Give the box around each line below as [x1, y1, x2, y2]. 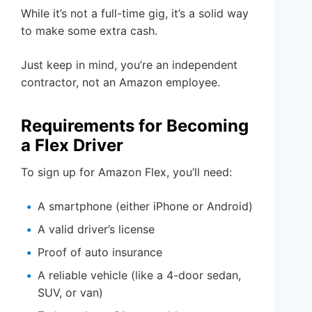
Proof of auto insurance [38, 244, 162, 259]
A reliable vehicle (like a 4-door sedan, [38, 267, 241, 282]
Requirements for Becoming [21, 115, 249, 136]
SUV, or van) [38, 285, 103, 299]
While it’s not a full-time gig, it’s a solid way [21, 6, 249, 20]
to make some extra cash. [21, 23, 157, 38]
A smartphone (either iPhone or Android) [38, 198, 253, 213]
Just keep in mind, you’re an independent [21, 57, 237, 72]
